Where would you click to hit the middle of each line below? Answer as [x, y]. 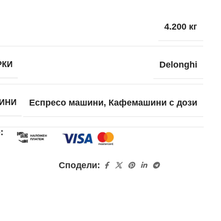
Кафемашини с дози [153, 103]
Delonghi [178, 65]
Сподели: [80, 165]
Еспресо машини [66, 103]
